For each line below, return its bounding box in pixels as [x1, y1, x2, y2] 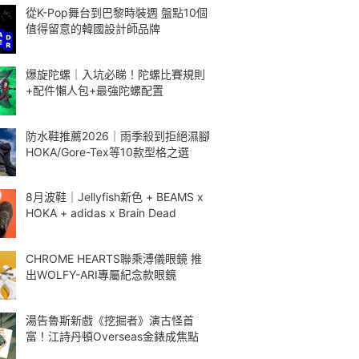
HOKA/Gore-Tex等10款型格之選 [26, 144, 189, 159]
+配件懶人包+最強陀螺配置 [26, 83, 163, 97]
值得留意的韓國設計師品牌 [26, 22, 160, 35]
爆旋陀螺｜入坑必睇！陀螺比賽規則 [26, 67, 205, 81]
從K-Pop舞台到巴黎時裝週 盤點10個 [26, 6, 208, 19]
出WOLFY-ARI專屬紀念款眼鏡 [26, 268, 176, 281]
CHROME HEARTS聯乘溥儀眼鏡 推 [26, 252, 202, 265]
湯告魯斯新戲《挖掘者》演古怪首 [26, 313, 194, 327]
